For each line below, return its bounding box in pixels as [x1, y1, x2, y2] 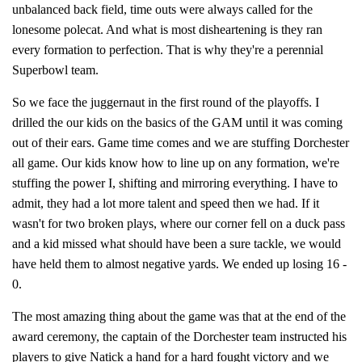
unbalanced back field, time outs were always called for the [12, 2, 313, 16]
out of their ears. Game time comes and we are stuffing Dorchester [12, 136, 349, 149]
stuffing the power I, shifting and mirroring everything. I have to [12, 176, 338, 190]
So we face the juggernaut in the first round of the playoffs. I [12, 95, 319, 109]
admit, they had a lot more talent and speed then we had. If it [12, 196, 319, 210]
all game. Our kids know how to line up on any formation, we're [12, 156, 339, 170]
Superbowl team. [12, 63, 99, 77]
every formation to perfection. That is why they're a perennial [12, 43, 323, 57]
